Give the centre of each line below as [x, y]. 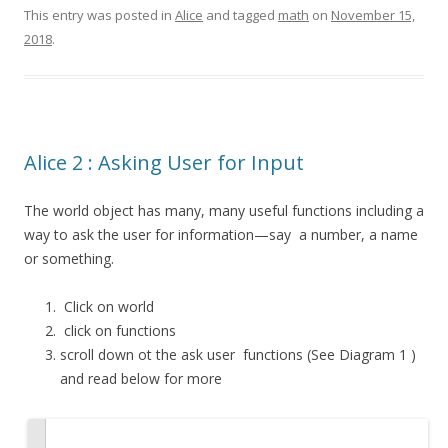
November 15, [373, 15]
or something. [69, 259]
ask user [210, 355]
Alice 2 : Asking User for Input [164, 163]
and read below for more [141, 379]
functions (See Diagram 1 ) [327, 355]
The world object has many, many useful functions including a [224, 211]
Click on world [107, 307]
